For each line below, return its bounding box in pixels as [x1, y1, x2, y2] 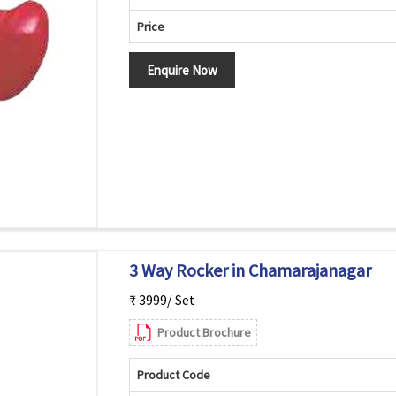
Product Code [136, 367, 210, 383]
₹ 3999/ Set [128, 291, 195, 308]
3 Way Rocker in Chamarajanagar [128, 259, 371, 281]
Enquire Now [146, 62, 217, 79]
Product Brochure [156, 324, 251, 340]
